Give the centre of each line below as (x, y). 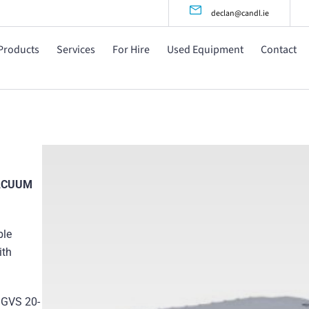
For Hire (131, 49)
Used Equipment (205, 49)
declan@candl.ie (240, 13)
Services (76, 49)
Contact (278, 49)
